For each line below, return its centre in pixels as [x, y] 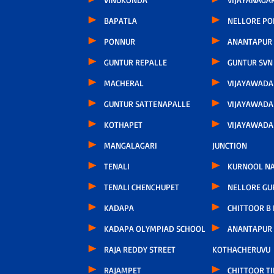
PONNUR [119, 41]
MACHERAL [124, 83]
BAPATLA [120, 20]
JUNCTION [229, 145]
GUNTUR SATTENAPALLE [147, 103]
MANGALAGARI [130, 145]
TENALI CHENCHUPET [141, 187]
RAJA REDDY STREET [139, 249]
